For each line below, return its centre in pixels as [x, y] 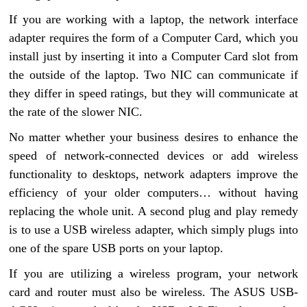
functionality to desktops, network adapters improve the [153, 174]
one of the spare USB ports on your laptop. [116, 248]
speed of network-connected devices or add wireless [153, 156]
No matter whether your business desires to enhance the [153, 137]
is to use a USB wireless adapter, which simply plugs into [153, 230]
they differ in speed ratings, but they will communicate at [153, 93]
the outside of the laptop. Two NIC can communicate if [153, 75]
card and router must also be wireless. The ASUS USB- [153, 292]
